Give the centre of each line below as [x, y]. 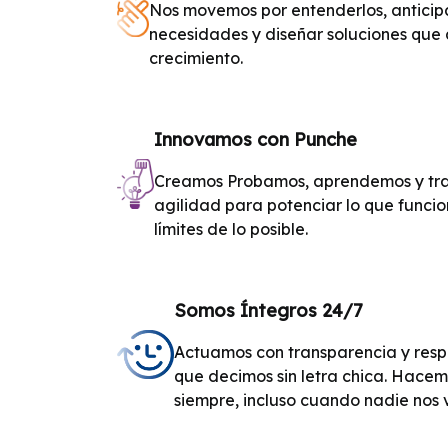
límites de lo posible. [230, 229]
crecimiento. [195, 58]
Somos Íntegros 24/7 [269, 310]
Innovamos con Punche [255, 139]
